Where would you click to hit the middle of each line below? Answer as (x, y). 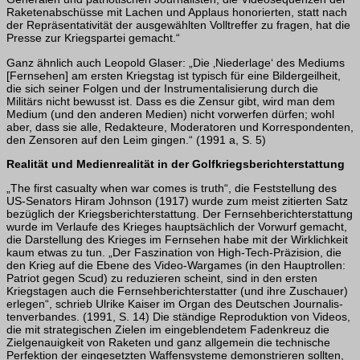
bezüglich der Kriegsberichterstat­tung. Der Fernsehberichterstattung (180, 213)
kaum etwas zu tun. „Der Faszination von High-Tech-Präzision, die (174, 252)
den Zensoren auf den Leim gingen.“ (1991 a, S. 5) (136, 139)
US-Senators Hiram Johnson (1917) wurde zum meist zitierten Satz (177, 200)
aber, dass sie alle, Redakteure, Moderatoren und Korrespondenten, (180, 127)
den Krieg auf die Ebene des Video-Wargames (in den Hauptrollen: (176, 265)
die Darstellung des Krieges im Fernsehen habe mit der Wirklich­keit (177, 239)
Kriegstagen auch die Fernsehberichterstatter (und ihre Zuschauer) (177, 290)
